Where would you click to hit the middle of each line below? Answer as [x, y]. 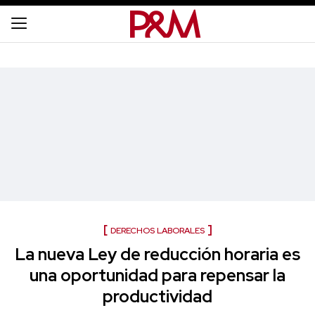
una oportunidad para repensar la [157, 275]
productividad [157, 296]
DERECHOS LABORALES [157, 231]
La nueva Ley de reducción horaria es [157, 254]
